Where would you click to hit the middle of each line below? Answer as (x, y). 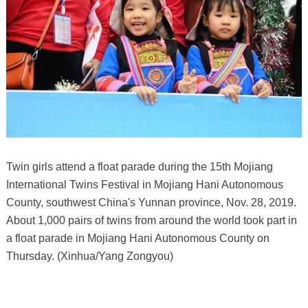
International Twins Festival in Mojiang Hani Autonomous (144, 185)
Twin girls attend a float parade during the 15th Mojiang (139, 167)
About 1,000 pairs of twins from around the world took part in (151, 221)
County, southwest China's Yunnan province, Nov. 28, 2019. (151, 203)
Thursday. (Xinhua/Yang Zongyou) (89, 256)
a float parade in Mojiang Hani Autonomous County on (137, 239)
